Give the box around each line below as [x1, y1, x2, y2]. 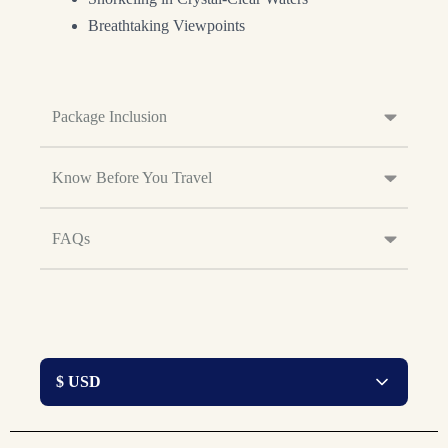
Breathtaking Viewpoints [88, 17, 245, 34]
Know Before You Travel [52, 169, 212, 186]
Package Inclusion [52, 108, 167, 125]
